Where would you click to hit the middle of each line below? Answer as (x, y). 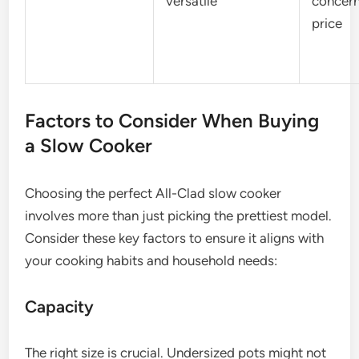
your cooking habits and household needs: (151, 260)
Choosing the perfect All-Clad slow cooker (153, 193)
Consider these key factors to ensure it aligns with (175, 238)
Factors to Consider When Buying (172, 120)
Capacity (60, 306)
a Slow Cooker (89, 145)
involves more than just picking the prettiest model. (179, 215)
